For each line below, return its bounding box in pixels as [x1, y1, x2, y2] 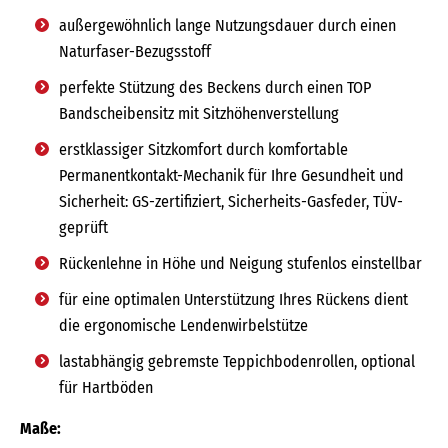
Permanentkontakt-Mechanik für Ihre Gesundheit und [59, 165, 404, 185]
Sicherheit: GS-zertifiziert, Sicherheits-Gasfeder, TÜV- [59, 191, 403, 211]
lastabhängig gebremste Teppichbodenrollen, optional [59, 351, 415, 371]
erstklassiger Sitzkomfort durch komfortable [59, 139, 348, 159]
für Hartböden [59, 377, 153, 397]
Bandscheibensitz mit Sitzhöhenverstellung [59, 103, 339, 123]
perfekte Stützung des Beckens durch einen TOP [59, 77, 371, 97]
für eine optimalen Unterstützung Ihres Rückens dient [59, 289, 408, 309]
